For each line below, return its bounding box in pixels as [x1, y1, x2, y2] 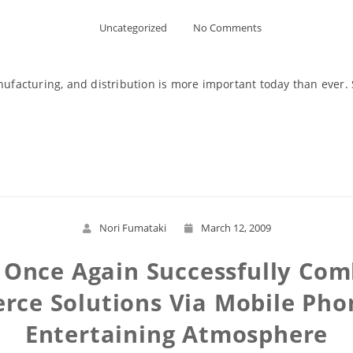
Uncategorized [99, 20, 167, 35]
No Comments [193, 20, 262, 35]
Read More [147, 133, 206, 149]
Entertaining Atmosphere [24, 318, 329, 349]
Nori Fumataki [98, 221, 166, 235]
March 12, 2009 [200, 221, 271, 235]
